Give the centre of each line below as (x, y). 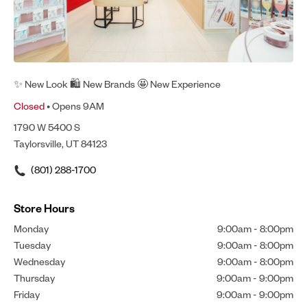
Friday (27, 295)
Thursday (34, 278)
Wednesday (39, 262)
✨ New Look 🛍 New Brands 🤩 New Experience (118, 84)
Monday (31, 229)
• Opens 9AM (74, 106)
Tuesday (32, 245)
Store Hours (44, 208)
